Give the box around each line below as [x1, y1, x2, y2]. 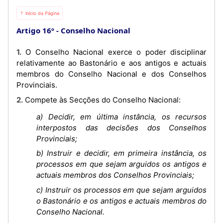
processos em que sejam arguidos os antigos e [36, 159, 207, 169]
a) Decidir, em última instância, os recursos [36, 111, 207, 121]
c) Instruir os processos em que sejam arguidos [36, 185, 207, 195]
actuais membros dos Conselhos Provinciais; [36, 170, 194, 180]
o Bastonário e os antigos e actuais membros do [36, 196, 207, 206]
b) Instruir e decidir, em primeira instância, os [36, 148, 207, 158]
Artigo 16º [16, 25, 54, 35]
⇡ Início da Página [20, 10, 59, 16]
